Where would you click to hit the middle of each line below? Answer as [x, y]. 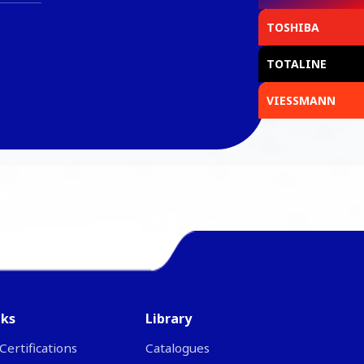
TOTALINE [297, 63]
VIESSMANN [301, 100]
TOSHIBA [293, 27]
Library [169, 318]
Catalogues [178, 347]
